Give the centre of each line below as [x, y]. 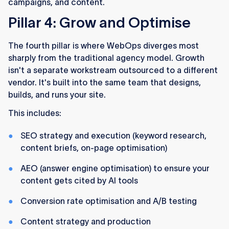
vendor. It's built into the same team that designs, [105, 83]
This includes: [35, 113]
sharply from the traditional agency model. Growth [106, 58]
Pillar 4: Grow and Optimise [99, 23]
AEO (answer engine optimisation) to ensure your [115, 168]
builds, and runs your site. [57, 95]
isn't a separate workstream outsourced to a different [113, 70]
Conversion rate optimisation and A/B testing [109, 201]
